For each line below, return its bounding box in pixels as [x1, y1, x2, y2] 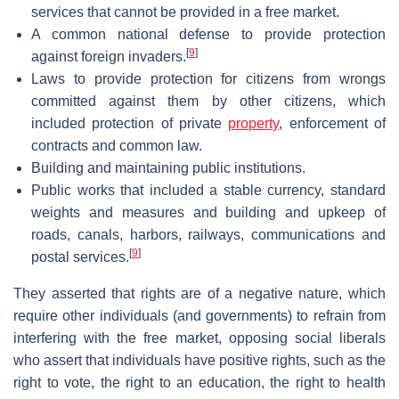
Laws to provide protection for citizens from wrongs [31, 70, 386, 86]
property [228, 115, 280, 131]
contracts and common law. [31, 137, 202, 153]
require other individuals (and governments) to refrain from [13, 307, 386, 323]
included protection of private [31, 115, 229, 131]
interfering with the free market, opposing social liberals [13, 330, 386, 346]
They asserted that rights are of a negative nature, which [13, 285, 386, 301]
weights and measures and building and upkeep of [31, 204, 386, 220]
